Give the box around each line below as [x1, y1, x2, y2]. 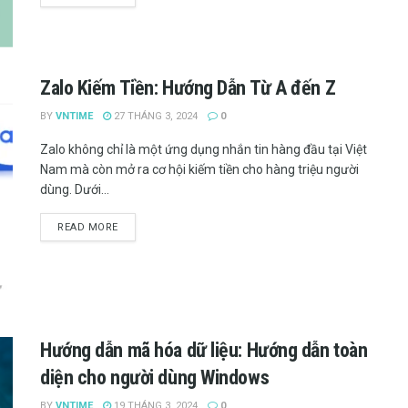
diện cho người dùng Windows [40, 365, 270, 389]
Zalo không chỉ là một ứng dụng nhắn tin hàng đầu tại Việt [40, 142, 367, 158]
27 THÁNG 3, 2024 [111, 110, 198, 123]
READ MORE [57, 221, 118, 234]
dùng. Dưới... [40, 182, 109, 198]
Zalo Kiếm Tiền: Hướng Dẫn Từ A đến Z [40, 76, 336, 100]
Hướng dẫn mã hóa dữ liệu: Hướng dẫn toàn [40, 338, 368, 362]
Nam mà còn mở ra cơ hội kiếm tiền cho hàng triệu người [40, 162, 359, 178]
